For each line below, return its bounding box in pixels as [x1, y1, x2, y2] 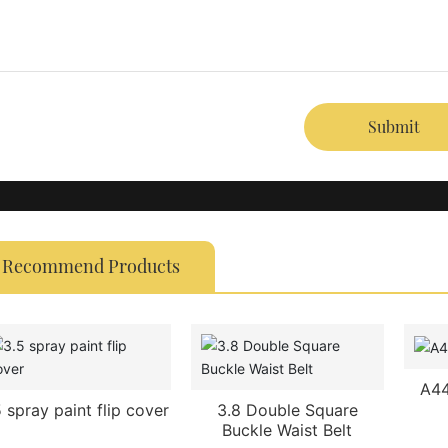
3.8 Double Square [216, 400, 358, 421]
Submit [367, 116, 420, 138]
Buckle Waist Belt [222, 420, 353, 441]
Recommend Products [2, 254, 181, 279]
